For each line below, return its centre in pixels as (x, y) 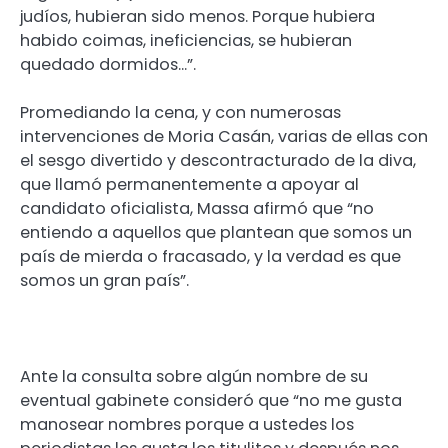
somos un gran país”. (104, 280)
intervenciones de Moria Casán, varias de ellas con (224, 136)
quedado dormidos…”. (108, 64)
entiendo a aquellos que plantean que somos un (216, 232)
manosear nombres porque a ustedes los (187, 425)
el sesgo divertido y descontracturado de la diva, (218, 160)
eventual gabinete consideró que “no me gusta (211, 401)
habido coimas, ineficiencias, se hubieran (186, 40)
